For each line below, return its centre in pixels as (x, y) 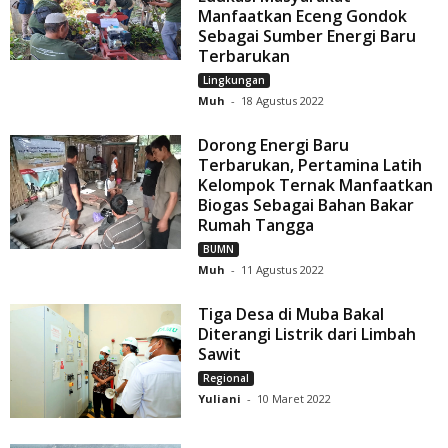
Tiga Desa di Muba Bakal (291, 314)
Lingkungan (234, 80)
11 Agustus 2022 (283, 270)
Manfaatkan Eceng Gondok (303, 16)
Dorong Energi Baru (274, 145)
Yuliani (220, 399)
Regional (226, 378)
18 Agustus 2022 (283, 101)
